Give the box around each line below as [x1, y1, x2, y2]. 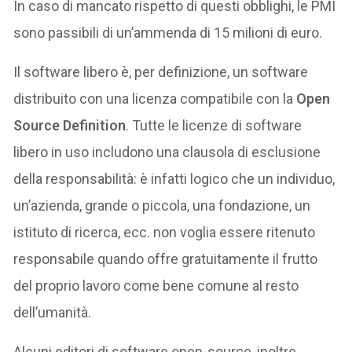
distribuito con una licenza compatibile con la [13, 90, 297, 107]
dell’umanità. [13, 303, 92, 321]
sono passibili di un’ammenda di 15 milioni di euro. [13, 24, 323, 41]
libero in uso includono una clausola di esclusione [13, 143, 321, 160]
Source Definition [13, 116, 126, 134]
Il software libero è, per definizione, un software [13, 63, 309, 80]
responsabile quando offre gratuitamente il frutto [13, 250, 318, 267]
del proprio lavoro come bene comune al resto [13, 277, 299, 294]
